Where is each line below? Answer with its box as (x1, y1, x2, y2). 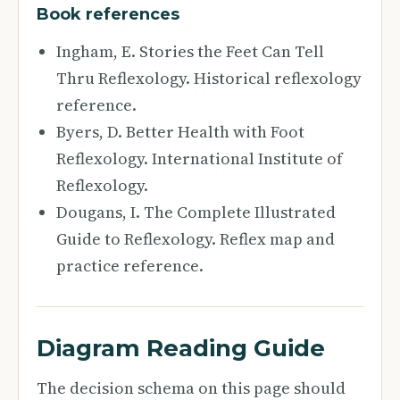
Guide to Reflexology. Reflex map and (56, 228, 335, 250)
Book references (37, 4, 179, 24)
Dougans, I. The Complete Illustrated (56, 201, 336, 223)
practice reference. (56, 254, 204, 277)
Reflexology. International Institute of (56, 147, 343, 170)
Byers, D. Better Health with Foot (56, 121, 304, 143)
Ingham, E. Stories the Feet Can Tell (56, 40, 324, 62)
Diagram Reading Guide (37, 334, 325, 362)
